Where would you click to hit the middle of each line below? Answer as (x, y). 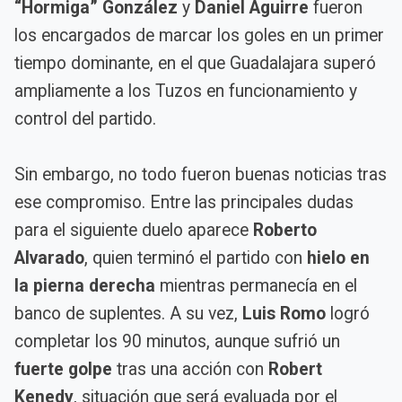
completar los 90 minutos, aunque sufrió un (177, 341)
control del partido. (85, 118)
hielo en (338, 258)
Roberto (285, 230)
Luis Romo (284, 313)
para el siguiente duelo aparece (134, 230)
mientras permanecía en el (256, 285)
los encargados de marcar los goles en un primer (199, 35)
